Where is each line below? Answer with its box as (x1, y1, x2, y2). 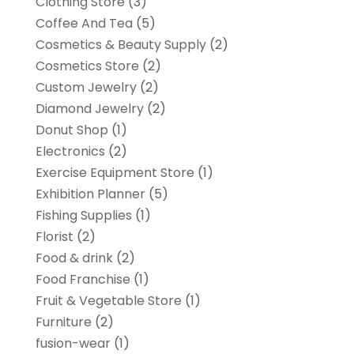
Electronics (35, 141, 105, 160)
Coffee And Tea (35, 13, 133, 32)
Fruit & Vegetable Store (35, 291, 182, 310)
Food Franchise (35, 269, 130, 288)
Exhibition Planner (35, 184, 145, 203)
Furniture (35, 312, 92, 331)
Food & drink (35, 248, 113, 267)
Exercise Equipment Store (35, 163, 194, 182)
